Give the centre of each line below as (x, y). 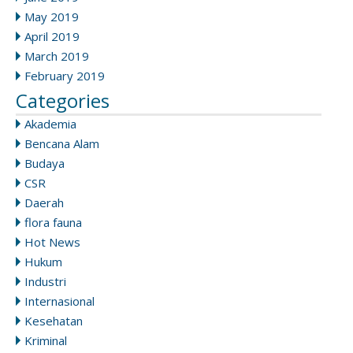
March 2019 (57, 56)
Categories (63, 100)
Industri (45, 281)
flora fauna (53, 222)
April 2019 (52, 36)
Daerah (44, 202)
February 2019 (65, 75)
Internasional (59, 301)
